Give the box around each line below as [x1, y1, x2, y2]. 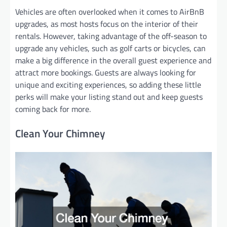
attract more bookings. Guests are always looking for [15, 66, 196, 79]
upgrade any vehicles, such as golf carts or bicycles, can [15, 42, 206, 55]
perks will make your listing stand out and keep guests [15, 91, 203, 103]
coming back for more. [15, 103, 91, 116]
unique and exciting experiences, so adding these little [15, 79, 201, 91]
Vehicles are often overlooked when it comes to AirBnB [15, 6, 204, 18]
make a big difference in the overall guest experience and [15, 54, 211, 67]
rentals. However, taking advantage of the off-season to [15, 30, 207, 43]
